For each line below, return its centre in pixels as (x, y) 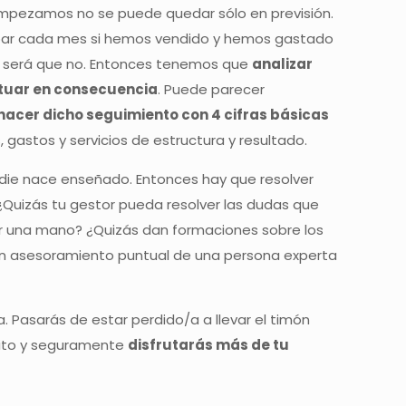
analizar (283, 64)
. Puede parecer (212, 89)
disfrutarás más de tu (209, 345)
